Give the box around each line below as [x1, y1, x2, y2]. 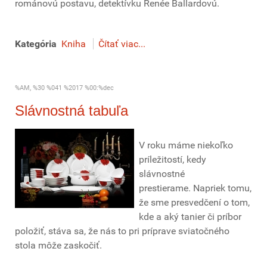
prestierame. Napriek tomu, [139, 182, 252, 194]
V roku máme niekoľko [139, 139, 233, 151]
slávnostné [139, 168, 185, 179]
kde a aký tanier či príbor [139, 211, 241, 222]
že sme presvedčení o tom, [139, 197, 250, 208]
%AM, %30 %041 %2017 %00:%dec [15, 84, 114, 92]
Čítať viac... [98, 38, 145, 49]
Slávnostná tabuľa [15, 103, 128, 119]
